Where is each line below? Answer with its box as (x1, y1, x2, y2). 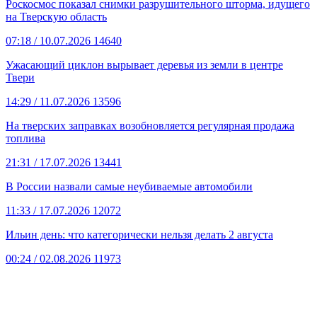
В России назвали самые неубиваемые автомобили (6, 180, 253, 192)
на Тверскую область (6, 10, 107, 23)
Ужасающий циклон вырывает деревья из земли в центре (6, 58, 283, 71)
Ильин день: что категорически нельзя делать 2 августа (6, 228, 273, 241)
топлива (6, 132, 45, 144)
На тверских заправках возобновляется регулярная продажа (6, 119, 294, 132)
